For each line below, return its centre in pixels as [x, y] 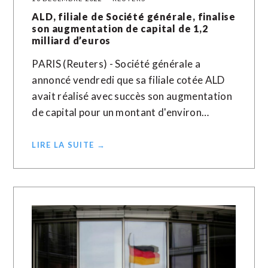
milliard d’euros [71, 40]
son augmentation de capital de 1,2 [120, 28]
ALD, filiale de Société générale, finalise [134, 16]
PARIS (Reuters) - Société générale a [116, 64]
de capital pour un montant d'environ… [121, 112]
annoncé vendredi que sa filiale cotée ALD [128, 80]
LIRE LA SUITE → [68, 145]
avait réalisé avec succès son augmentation [132, 96]
